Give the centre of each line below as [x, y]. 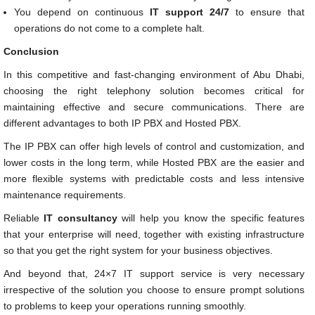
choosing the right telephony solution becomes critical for [154, 90]
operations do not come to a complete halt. [109, 28]
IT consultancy [81, 218]
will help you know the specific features [211, 218]
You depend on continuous [82, 12]
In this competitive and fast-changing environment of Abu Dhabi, [154, 74]
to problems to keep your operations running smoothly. [125, 306]
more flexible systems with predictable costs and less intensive [154, 178]
